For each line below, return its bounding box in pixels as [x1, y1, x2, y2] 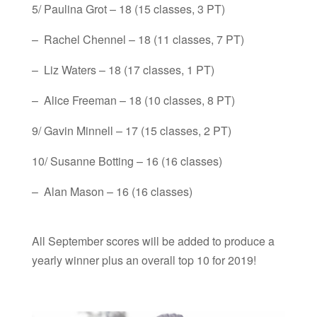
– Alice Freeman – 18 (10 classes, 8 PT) [31, 91, 238, 108]
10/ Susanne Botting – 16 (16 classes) [31, 152, 225, 169]
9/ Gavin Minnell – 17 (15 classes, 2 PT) [31, 122, 234, 139]
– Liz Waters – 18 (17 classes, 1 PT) [31, 61, 217, 78]
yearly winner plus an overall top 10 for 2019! [31, 251, 256, 268]
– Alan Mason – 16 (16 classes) [31, 183, 195, 200]
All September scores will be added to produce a [31, 232, 275, 249]
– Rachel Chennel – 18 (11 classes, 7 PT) [31, 30, 247, 47]
